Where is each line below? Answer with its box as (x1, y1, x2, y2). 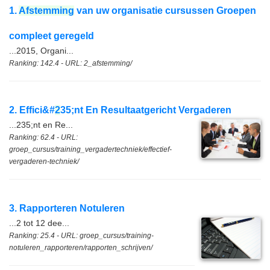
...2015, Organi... (9, 46, 74, 55)
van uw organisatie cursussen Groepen (74, 5, 256, 16)
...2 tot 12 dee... (9, 218, 69, 228)
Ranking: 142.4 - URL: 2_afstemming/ (9, 59, 132, 67)
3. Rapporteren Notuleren (9, 203, 125, 213)
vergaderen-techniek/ (9, 157, 79, 166)
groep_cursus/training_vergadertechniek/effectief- (9, 145, 172, 154)
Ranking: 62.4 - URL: (9, 133, 78, 142)
